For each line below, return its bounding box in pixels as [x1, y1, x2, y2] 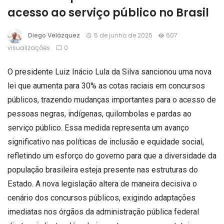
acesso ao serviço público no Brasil [7, 5, 209, 20]
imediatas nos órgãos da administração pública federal [7, 207, 199, 216]
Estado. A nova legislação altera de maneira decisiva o [7, 179, 197, 188]
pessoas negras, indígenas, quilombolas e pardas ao [7, 109, 191, 118]
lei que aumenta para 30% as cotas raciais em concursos [7, 81, 205, 90]
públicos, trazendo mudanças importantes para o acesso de [7, 95, 216, 104]
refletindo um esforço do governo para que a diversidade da [7, 151, 216, 160]
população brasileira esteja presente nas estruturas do [7, 165, 198, 174]
